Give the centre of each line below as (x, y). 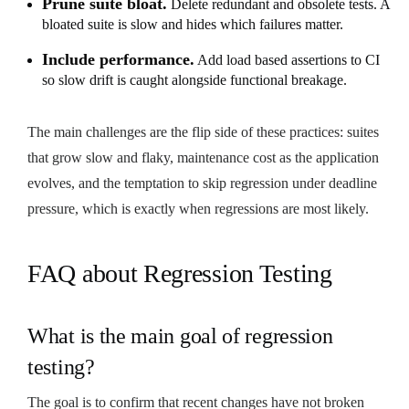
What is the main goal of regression (180, 336)
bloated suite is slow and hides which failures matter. (193, 24)
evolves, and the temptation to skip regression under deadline (202, 183)
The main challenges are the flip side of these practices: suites (203, 131)
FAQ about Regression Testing (180, 273)
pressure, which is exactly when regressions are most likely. (198, 208)
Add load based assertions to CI (287, 59)
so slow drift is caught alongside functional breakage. (194, 79)
